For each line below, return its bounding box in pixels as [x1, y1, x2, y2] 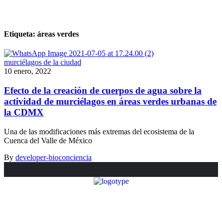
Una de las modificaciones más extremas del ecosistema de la [4, 127, 194, 136]
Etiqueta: [4, 30, 37, 38]
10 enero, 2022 [4, 67, 51, 76]
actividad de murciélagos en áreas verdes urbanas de [4, 96, 217, 107]
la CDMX [4, 107, 44, 117]
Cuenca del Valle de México [4, 136, 92, 145]
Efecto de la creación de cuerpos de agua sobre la [4, 85, 202, 96]
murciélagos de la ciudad [4, 58, 81, 67]
